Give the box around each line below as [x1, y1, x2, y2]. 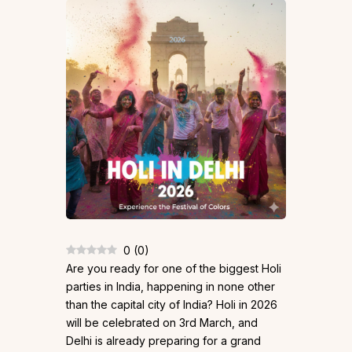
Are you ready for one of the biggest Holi [66, 262, 281, 276]
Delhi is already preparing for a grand [66, 334, 261, 348]
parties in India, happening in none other [66, 280, 275, 294]
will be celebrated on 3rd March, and [66, 316, 258, 330]
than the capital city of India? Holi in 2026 [66, 298, 277, 312]
